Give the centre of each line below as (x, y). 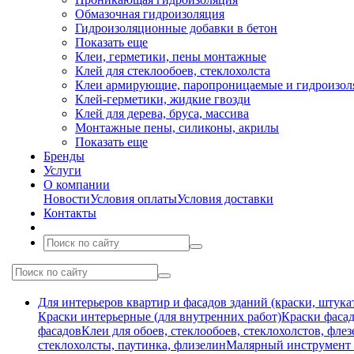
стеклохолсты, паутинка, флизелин (132, 345)
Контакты (70, 213)
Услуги (62, 170)
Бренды (64, 156)
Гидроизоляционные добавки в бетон (176, 28)
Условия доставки (225, 199)
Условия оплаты (134, 199)
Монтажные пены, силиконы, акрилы (177, 128)
